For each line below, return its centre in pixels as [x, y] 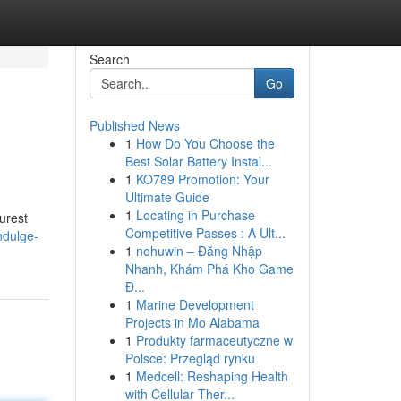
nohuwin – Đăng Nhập [199, 251]
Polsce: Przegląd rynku [190, 358]
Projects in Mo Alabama [192, 322]
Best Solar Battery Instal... [198, 161]
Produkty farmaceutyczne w [214, 340]
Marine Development [195, 304]
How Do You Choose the [205, 143]
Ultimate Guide [167, 197]
